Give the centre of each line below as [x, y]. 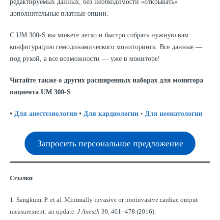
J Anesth [88, 211]
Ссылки [21, 178]
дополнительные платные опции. [59, 13]
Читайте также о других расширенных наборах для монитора [107, 80]
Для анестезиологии [46, 113]
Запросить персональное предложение [110, 143]
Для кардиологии [111, 113]
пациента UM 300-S [40, 92]
